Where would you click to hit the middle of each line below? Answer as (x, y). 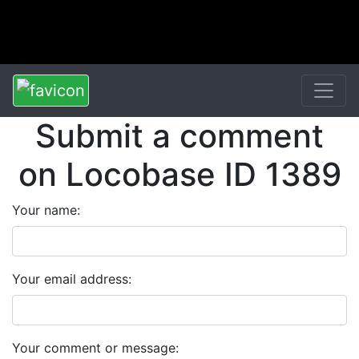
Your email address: (72, 279)
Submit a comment (179, 136)
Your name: (46, 210)
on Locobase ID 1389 (179, 174)
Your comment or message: (95, 348)
